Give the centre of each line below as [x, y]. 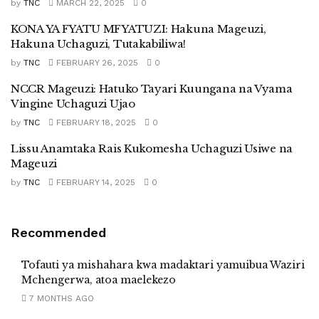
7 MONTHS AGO [60, 298]
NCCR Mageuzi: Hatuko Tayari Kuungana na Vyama [152, 89]
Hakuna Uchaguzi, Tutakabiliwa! [98, 44]
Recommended [58, 232]
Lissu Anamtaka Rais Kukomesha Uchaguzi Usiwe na [152, 148]
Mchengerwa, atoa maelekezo [99, 280]
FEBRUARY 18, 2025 [95, 122]
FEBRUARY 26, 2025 [96, 63]
